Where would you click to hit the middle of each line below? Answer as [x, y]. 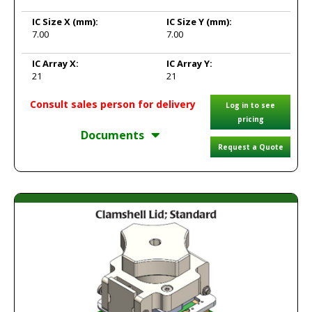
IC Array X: [55, 63]
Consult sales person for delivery [112, 104]
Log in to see [250, 105]
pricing [250, 119]
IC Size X [52, 22]
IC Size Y [186, 22]
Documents [112, 135]
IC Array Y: [189, 63]
